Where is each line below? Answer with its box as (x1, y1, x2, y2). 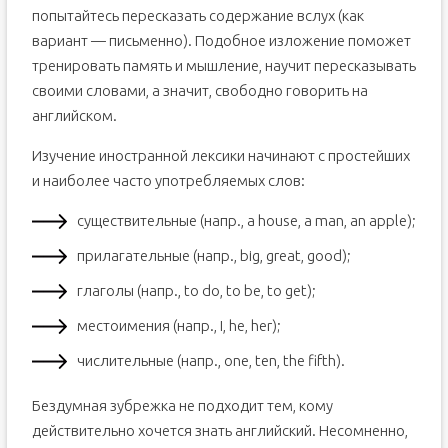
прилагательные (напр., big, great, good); (76, 247, 351, 264)
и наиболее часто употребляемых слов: (31, 172, 305, 189)
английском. (31, 107, 117, 124)
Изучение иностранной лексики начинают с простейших (31, 147, 410, 164)
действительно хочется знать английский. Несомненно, (31, 422, 408, 439)
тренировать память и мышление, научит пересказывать (31, 57, 416, 74)
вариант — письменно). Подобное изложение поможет (31, 32, 411, 49)
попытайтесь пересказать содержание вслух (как (31, 7, 364, 24)
